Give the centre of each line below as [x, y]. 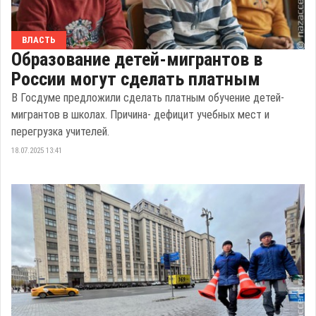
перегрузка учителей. [60, 132]
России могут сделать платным [136, 79]
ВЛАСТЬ [39, 40]
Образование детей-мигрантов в [137, 60]
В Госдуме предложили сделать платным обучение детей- [148, 98]
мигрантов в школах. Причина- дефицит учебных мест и [140, 115]
